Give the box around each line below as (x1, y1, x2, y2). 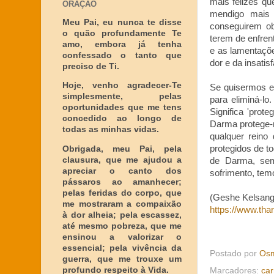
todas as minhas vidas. (62, 125, 159, 134)
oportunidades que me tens (62, 103, 182, 112)
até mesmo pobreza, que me (62, 221, 182, 231)
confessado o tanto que (62, 50, 182, 60)
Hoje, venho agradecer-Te (62, 81, 182, 90)
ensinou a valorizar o (62, 232, 182, 242)
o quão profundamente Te (62, 28, 182, 38)
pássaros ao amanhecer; (62, 177, 182, 187)
